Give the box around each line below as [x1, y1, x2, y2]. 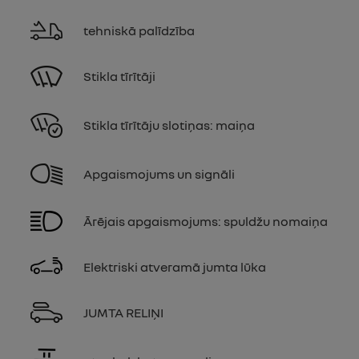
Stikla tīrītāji [83, 68, 155, 85]
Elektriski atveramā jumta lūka [83, 258, 266, 275]
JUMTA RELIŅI [83, 304, 163, 321]
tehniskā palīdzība [83, 22, 195, 38]
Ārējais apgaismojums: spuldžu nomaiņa [83, 212, 328, 229]
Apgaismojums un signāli [83, 166, 235, 183]
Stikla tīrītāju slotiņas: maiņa [83, 117, 255, 134]
